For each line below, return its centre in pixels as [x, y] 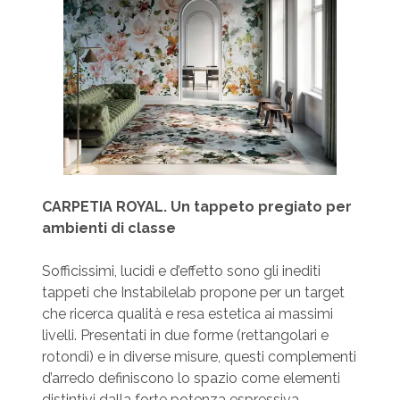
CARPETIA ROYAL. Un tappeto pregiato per [196, 207]
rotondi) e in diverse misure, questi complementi [199, 357]
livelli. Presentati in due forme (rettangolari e [185, 336]
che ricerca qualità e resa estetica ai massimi [187, 314]
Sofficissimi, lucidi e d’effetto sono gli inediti [181, 271]
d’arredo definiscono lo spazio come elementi [191, 379]
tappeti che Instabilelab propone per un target [193, 293]
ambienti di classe [108, 229]
